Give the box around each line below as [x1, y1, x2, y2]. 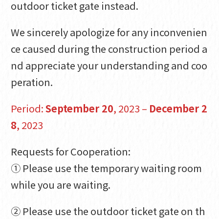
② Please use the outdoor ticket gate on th [11, 203, 205, 218]
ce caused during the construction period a [11, 41, 208, 56]
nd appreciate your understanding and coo [11, 58, 208, 72]
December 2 [149, 101, 208, 115]
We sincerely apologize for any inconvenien [11, 24, 208, 39]
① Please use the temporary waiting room [11, 160, 202, 175]
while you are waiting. [11, 177, 111, 192]
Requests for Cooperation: [11, 144, 131, 158]
